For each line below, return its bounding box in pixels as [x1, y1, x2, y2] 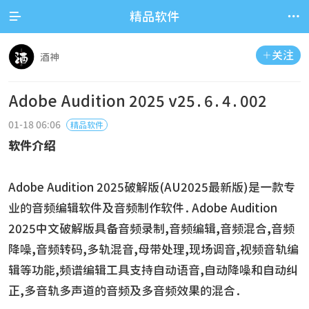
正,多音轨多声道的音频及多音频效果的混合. [8, 285, 243, 297]
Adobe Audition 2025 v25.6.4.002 [8, 94, 267, 109]
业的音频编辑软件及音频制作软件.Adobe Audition [8, 202, 277, 214]
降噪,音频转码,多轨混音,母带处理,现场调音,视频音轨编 [8, 243, 299, 255]
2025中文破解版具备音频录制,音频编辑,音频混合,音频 [8, 223, 295, 235]
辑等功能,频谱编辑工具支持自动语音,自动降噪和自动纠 [8, 264, 298, 276]
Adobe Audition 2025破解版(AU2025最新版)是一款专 [8, 181, 295, 193]
